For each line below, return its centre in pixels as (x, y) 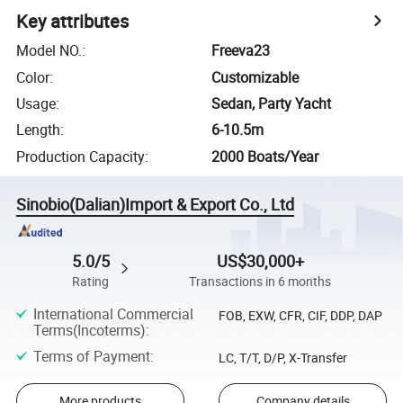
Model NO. (49, 51)
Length (39, 130)
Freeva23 (241, 51)
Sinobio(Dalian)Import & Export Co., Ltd (156, 205)
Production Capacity (81, 156)
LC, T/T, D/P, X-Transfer (282, 358)
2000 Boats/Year (265, 156)
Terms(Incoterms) (89, 330)
